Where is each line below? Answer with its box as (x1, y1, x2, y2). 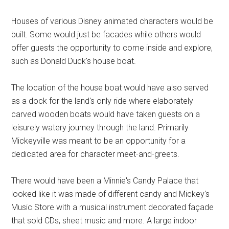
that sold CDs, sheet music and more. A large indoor (11, 216, 197, 225)
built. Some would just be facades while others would (11, 30, 201, 39)
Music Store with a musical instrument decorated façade (11, 202, 214, 212)
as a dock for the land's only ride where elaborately (11, 96, 194, 106)
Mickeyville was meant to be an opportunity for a (11, 136, 186, 146)
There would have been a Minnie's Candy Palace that (11, 176, 199, 186)
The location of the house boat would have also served (11, 83, 209, 93)
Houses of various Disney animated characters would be (11, 16, 214, 26)
